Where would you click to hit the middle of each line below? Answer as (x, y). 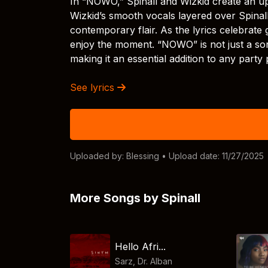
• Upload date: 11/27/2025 (211, 156)
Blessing (143, 156)
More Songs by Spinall (135, 198)
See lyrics (94, 87)
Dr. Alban (155, 261)
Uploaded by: (98, 156)
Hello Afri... (141, 246)
